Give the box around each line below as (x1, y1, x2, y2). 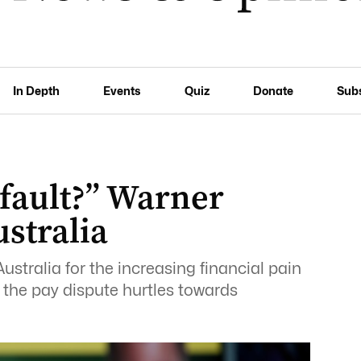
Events (103, 83, 141, 98)
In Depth (13, 83, 60, 98)
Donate (252, 83, 293, 98)
